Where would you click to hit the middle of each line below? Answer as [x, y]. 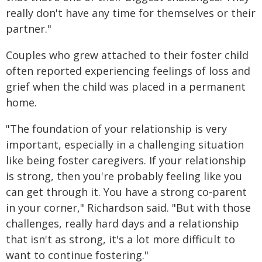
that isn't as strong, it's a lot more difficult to [120, 239]
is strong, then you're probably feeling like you [124, 176]
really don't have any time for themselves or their [131, 13]
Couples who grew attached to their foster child [127, 55]
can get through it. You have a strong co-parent [126, 192]
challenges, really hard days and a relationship [123, 223]
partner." [29, 28]
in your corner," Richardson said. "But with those [128, 207]
